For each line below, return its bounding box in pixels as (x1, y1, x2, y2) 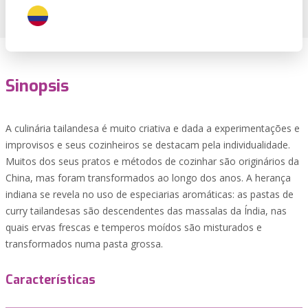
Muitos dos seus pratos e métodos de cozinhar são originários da (5, 155, 299, 168)
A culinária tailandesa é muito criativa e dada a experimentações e (5, 122, 300, 135)
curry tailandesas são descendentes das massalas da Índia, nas (5, 204, 287, 217)
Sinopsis (5, 75, 69, 97)
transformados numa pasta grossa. (5, 237, 163, 250)
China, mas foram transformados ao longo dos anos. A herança (5, 171, 291, 184)
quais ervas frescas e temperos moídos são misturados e (5, 221, 262, 234)
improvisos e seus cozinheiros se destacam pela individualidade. (5, 138, 290, 151)
